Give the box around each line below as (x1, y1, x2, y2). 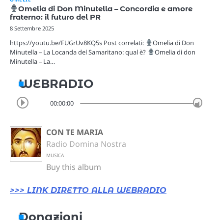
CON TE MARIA (46, 126, 103, 137)
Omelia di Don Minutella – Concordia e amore (18, 4, 192, 13)
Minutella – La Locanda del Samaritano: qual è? (10, 47, 147, 56)
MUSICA (46, 151, 64, 159)
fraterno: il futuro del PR (10, 12, 101, 22)
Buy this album (46, 161, 101, 172)
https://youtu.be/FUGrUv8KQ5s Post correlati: (10, 38, 145, 47)
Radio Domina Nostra (46, 138, 126, 149)
